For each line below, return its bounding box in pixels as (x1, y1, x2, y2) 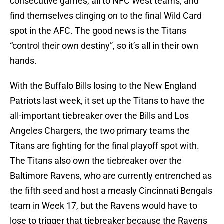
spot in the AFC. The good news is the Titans (10, 25, 186, 36)
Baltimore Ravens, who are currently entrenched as (10, 170, 212, 181)
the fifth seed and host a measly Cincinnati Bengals (10, 185, 212, 196)
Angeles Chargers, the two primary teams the (10, 125, 190, 136)
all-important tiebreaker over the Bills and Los (10, 110, 189, 121)
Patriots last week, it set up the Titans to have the (10, 95, 205, 106)
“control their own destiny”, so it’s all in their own (10, 40, 198, 51)
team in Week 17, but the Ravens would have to (10, 200, 197, 211)
